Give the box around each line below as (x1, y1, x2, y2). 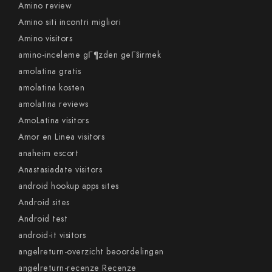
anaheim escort (18, 148, 78, 159)
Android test (18, 213, 67, 225)
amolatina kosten (18, 82, 84, 93)
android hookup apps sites (18, 180, 119, 192)
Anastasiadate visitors (18, 164, 102, 175)
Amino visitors (18, 33, 72, 44)
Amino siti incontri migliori (18, 16, 121, 28)
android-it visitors (18, 229, 86, 241)
